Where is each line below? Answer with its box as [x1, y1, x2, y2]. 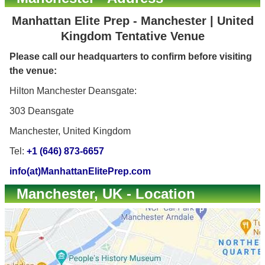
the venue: [9, 66, 57, 76]
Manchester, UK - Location [17, 186, 195, 202]
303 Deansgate [9, 106, 74, 116]
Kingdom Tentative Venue [60, 30, 205, 43]
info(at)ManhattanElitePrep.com [9, 166, 151, 176]
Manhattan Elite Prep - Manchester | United [11, 14, 254, 27]
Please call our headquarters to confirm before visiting [9, 51, 252, 62]
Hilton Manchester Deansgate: [9, 86, 137, 96]
